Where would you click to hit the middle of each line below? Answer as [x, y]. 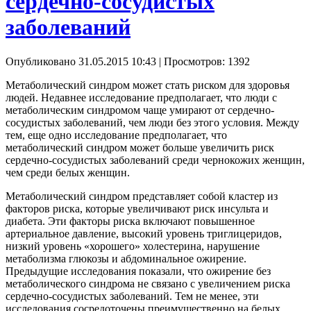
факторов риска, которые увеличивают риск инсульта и [137, 208]
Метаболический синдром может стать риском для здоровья [148, 85]
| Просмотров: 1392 [203, 61]
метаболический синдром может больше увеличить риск [140, 147]
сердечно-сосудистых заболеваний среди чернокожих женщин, [155, 160]
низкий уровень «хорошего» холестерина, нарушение [133, 246]
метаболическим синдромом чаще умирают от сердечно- [140, 110]
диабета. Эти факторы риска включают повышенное [130, 221]
